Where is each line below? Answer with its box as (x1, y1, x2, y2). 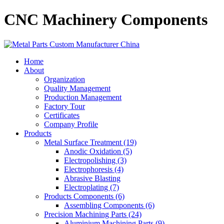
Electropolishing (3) (64, 155, 126, 164)
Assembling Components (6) (64, 200, 154, 209)
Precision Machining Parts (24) (44, 209, 141, 218)
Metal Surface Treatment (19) (44, 137, 136, 146)
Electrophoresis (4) (64, 164, 123, 173)
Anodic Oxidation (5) (64, 146, 132, 155)
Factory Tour (44, 101, 85, 110)
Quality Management (44, 83, 110, 92)
